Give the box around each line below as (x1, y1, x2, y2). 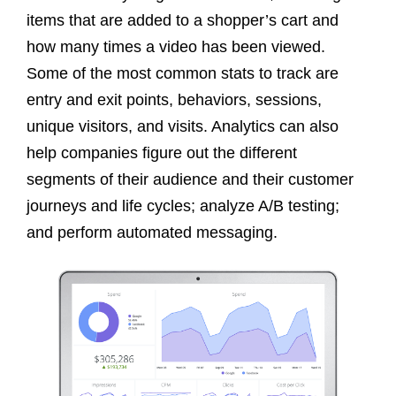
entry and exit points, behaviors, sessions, (27, 90, 322, 109)
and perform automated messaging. (27, 223, 278, 241)
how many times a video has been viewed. (27, 37, 325, 56)
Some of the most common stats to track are (27, 64, 339, 82)
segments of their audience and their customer (27, 170, 354, 188)
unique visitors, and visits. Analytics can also (27, 117, 339, 135)
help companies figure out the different (27, 143, 297, 162)
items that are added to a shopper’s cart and (27, 11, 339, 29)
